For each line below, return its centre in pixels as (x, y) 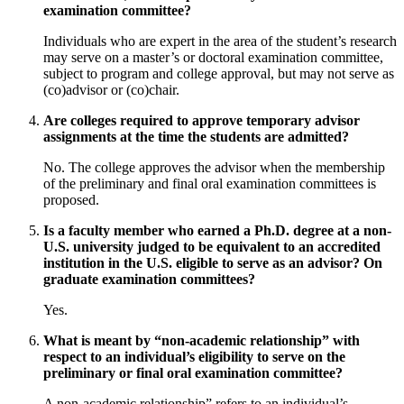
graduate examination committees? (149, 280)
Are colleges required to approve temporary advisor (202, 121)
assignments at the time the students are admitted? (196, 137)
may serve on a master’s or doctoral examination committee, (213, 58)
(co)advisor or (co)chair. (111, 90)
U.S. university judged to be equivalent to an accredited (212, 247)
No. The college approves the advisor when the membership (214, 168)
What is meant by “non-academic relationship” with (202, 341)
